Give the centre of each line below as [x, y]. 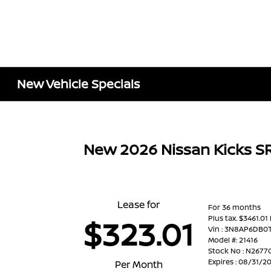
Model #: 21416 [233, 240]
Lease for [139, 204]
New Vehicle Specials [79, 84]
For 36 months [235, 207]
